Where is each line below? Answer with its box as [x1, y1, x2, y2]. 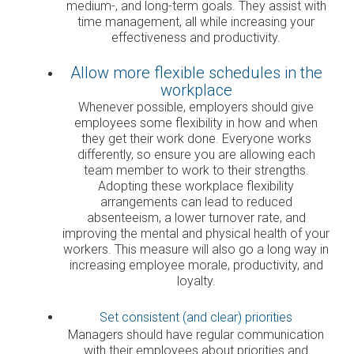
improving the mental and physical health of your [62, 225, 330, 241]
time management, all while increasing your [77, 13, 314, 29]
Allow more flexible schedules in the [70, 62, 322, 82]
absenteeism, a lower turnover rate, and [86, 209, 306, 225]
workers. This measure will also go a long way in [63, 241, 329, 257]
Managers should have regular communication [68, 326, 324, 342]
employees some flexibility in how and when [74, 115, 318, 130]
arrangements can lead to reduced [100, 194, 292, 209]
